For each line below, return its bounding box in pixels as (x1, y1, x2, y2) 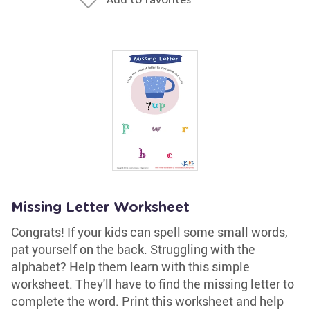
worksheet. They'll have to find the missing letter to (11, 275, 294, 292)
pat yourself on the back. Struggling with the (11, 241, 255, 257)
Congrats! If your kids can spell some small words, (11, 224, 288, 240)
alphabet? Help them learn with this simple (11, 258, 250, 275)
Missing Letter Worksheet (11, 201, 190, 215)
